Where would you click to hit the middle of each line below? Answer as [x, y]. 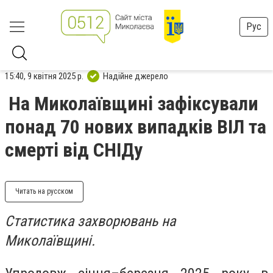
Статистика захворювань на [90, 221]
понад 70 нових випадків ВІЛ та [136, 127]
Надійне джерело [136, 76]
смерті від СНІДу [74, 150]
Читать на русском [44, 191]
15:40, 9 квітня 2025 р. [44, 76]
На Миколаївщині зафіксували [133, 104]
